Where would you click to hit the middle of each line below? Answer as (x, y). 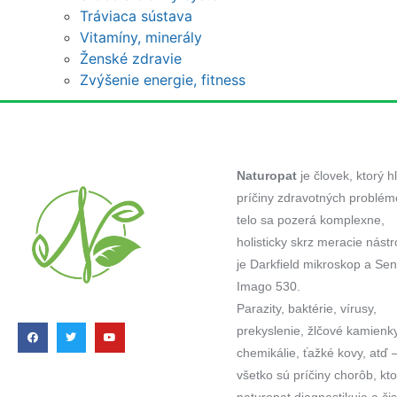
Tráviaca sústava (136, 16)
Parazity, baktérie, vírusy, (306, 308)
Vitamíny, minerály (141, 37)
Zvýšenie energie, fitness (163, 79)
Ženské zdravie (131, 58)
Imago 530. (268, 286)
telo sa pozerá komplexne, (310, 219)
